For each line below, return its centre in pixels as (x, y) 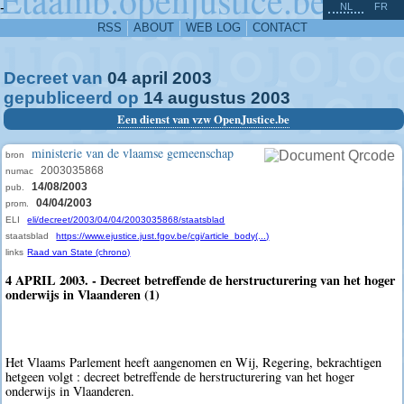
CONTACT (280, 28)
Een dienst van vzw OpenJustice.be (204, 119)
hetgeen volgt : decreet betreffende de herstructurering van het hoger (180, 377)
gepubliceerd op (73, 98)
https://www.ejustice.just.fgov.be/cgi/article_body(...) (163, 236)
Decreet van (55, 78)
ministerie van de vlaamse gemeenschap (133, 153)
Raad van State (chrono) (79, 252)
